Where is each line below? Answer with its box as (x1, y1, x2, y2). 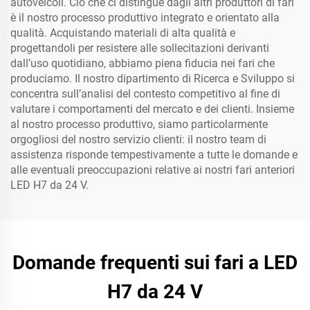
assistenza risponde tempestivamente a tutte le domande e (10, 148, 298, 161)
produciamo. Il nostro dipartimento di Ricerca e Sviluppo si (10, 72, 295, 85)
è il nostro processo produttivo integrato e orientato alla (10, 11, 280, 24)
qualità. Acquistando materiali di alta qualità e (10, 26, 235, 39)
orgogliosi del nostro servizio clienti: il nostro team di (10, 133, 266, 146)
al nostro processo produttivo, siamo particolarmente (10, 118, 268, 131)
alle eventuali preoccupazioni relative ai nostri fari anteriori (10, 163, 295, 176)
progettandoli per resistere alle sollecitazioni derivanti (10, 42, 269, 55)
